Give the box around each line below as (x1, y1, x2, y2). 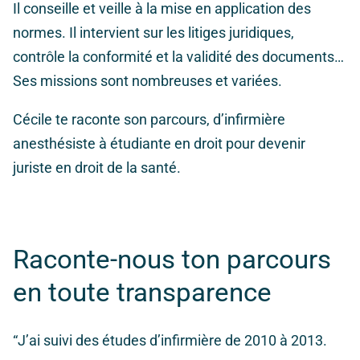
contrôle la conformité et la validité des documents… (13, 48, 344, 66)
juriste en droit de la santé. (13, 159, 181, 177)
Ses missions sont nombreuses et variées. (13, 72, 282, 90)
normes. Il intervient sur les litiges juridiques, (13, 24, 294, 42)
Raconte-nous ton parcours (13, 243, 331, 276)
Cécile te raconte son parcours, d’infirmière (13, 111, 285, 129)
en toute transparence (13, 276, 272, 309)
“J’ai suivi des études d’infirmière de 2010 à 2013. (13, 332, 327, 350)
